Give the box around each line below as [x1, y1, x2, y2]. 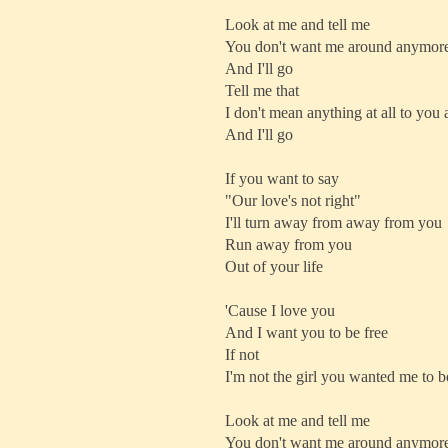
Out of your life [225, 258, 323, 275]
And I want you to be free [225, 324, 388, 341]
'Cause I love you [225, 302, 335, 319]
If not [225, 346, 259, 363]
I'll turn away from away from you [225, 214, 442, 231]
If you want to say [225, 170, 339, 187]
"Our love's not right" [225, 192, 361, 209]
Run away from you [225, 236, 352, 253]
